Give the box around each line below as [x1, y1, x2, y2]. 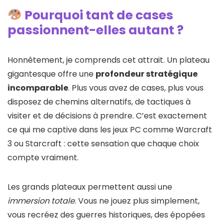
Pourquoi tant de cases [21, 6, 173, 24]
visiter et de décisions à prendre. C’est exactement [7, 110, 207, 121]
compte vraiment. [7, 151, 79, 163]
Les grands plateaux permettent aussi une [7, 181, 172, 193]
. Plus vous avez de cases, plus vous [68, 82, 204, 94]
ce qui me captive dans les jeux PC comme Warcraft [7, 123, 212, 135]
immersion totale [7, 195, 75, 207]
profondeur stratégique [96, 68, 198, 80]
